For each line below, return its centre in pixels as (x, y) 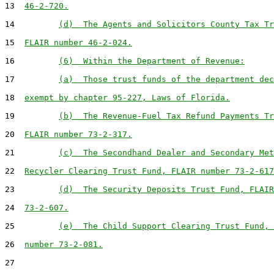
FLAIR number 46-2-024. (78, 43)
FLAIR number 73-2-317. (78, 134)
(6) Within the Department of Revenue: (152, 61)
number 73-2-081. (64, 244)
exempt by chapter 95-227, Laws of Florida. (127, 98)
